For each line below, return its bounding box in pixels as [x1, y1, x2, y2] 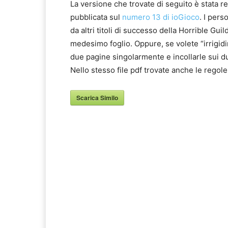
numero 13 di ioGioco [122, 12, 199, 22]
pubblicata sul [70, 12, 122, 22]
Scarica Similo [76, 93, 118, 103]
